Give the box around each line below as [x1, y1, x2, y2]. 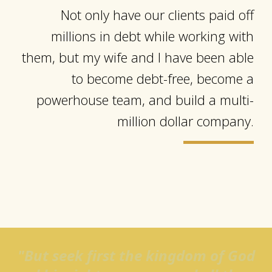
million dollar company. [117, 112, 254, 130]
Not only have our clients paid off [61, 5, 254, 24]
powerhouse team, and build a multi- [36, 90, 254, 109]
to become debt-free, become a [72, 69, 254, 87]
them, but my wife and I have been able [22, 48, 254, 66]
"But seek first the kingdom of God [17, 245, 255, 265]
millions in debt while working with [51, 27, 254, 45]
